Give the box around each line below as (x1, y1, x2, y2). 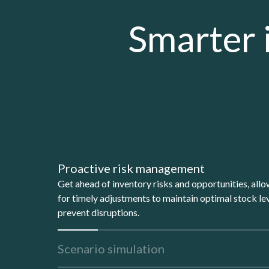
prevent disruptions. (58, 207, 139, 218)
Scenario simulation (58, 241, 165, 256)
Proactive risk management (58, 161, 205, 175)
